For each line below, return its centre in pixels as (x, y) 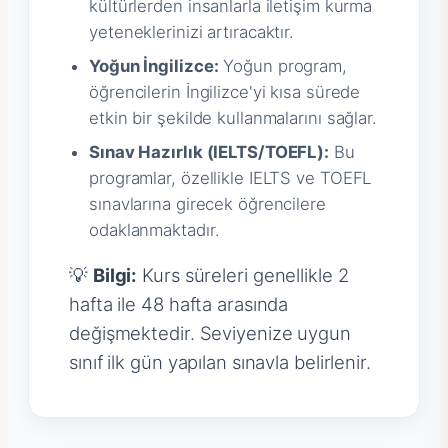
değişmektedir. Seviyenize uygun (210, 332)
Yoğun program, (282, 65)
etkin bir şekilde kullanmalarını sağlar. (233, 117)
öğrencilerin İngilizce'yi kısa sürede (225, 91)
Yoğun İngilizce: (154, 65)
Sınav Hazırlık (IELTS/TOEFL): (209, 151)
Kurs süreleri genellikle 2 (243, 274)
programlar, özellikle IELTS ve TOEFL (230, 177)
